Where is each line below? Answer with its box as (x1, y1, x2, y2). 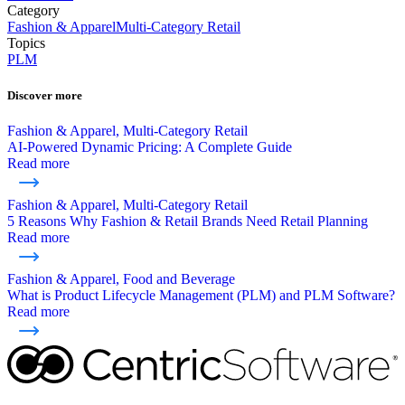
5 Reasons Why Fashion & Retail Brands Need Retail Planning (7, 212, 368, 229)
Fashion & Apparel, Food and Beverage (7, 270, 235, 287)
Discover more (7, 88, 82, 102)
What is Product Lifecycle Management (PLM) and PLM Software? (7, 287, 395, 303)
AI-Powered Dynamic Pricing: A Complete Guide (7, 138, 292, 155)
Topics (7, 35, 45, 52)
